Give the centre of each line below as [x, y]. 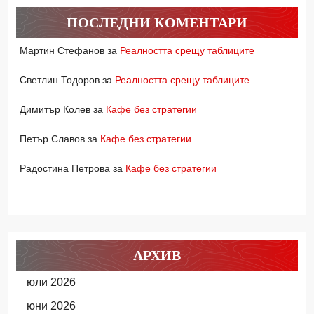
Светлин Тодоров [60, 80]
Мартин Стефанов [62, 50]
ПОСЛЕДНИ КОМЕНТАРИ [157, 22]
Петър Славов [52, 139]
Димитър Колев [55, 109]
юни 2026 [51, 306]
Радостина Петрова [65, 168]
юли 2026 [51, 282]
